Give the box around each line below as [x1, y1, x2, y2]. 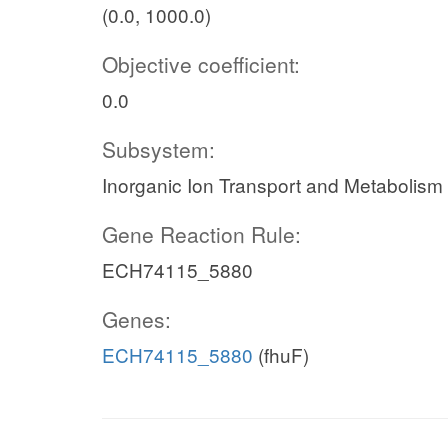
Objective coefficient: [102, 49, 300, 79]
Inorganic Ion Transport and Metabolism [102, 171, 443, 198]
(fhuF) [253, 341, 309, 368]
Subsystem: [102, 134, 215, 164]
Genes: [102, 304, 171, 334]
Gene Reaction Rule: [102, 219, 301, 249]
